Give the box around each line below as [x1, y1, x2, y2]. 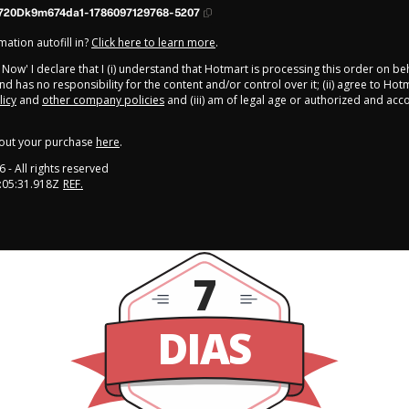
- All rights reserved [5, 160, 109, 176]
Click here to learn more [91, 34, 215, 50]
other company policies [42, 91, 164, 108]
